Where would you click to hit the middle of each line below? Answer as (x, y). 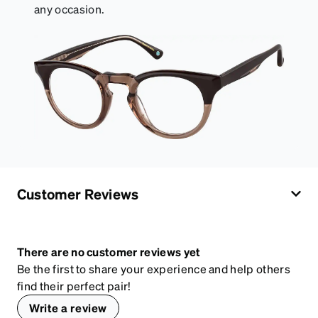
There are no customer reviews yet (109, 251)
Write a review (68, 307)
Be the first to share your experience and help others (154, 268)
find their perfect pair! (74, 285)
